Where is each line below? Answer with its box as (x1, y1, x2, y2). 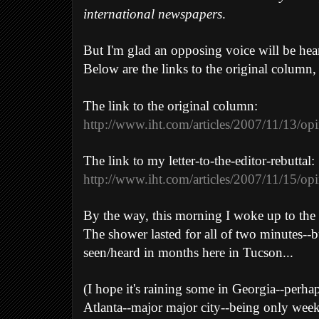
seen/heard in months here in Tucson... (83, 246, 293, 261)
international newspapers (83, 7, 222, 22)
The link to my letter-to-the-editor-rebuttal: (83, 154, 315, 169)
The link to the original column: (83, 99, 258, 114)
